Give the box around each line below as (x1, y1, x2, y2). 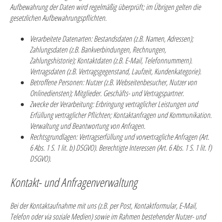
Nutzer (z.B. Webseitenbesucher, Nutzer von (84, 77, 197, 88)
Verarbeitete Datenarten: (30, 33, 92, 44)
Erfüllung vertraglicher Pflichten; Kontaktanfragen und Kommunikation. (30, 110, 212, 120)
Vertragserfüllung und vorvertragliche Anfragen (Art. (77, 131, 209, 142)
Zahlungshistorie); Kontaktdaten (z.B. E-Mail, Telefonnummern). (30, 55, 192, 66)
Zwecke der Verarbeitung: (30, 99, 94, 110)
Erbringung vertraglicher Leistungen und (94, 99, 198, 110)
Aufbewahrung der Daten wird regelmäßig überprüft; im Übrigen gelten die (10, 1, 201, 12)
